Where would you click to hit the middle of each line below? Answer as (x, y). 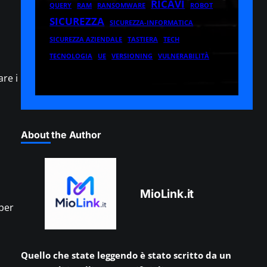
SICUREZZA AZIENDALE (86, 40)
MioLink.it (167, 194)
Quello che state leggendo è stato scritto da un (126, 255)
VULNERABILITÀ (184, 56)
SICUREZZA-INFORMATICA (152, 23)
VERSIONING (132, 56)
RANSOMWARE (122, 6)
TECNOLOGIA (71, 56)
